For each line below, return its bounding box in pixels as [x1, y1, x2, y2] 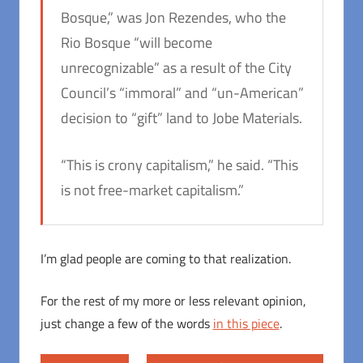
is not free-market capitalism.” [61, 179, 244, 202]
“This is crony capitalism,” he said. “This [61, 154, 298, 177]
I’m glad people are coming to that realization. [40, 249, 291, 269]
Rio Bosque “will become [61, 32, 212, 54]
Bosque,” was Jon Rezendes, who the [61, 6, 286, 29]
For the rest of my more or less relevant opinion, [40, 291, 306, 311]
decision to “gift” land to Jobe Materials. [61, 107, 302, 130]
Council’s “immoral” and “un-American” [61, 82, 304, 105]
